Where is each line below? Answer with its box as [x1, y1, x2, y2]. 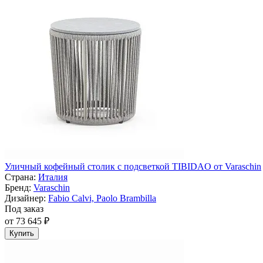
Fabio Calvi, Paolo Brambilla [48, 193, 156, 204]
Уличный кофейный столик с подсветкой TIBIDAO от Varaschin [5, 161, 261, 172]
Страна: [5, 172, 36, 183]
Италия [38, 172, 68, 183]
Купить [9, 229, 34, 238]
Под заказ [5, 204, 43, 214]
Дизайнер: [5, 193, 46, 204]
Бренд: [5, 183, 31, 193]
